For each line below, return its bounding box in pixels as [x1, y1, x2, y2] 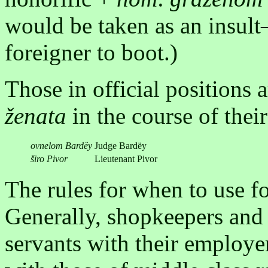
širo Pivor [31, 154, 68, 164]
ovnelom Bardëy [31, 141, 92, 151]
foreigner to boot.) [5, 39, 178, 65]
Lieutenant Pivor [95, 154, 157, 164]
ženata [5, 103, 66, 129]
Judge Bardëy [95, 141, 147, 151]
